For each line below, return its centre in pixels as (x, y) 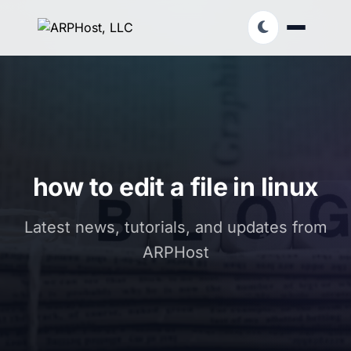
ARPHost (175, 252)
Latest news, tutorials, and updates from (175, 227)
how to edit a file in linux (175, 187)
